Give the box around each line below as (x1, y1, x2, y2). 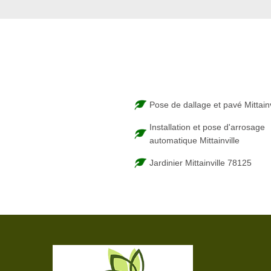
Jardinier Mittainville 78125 (149, 158, 252, 168)
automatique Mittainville (149, 135, 240, 145)
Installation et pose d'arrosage (149, 122, 265, 132)
